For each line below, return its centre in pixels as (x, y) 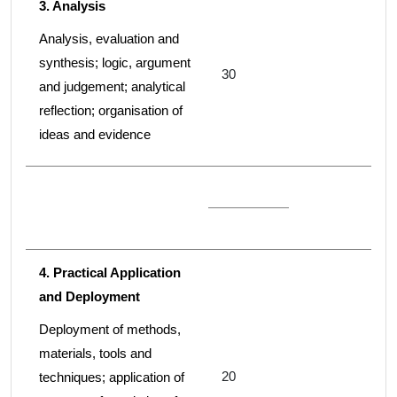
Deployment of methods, (110, 330)
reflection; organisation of (111, 111)
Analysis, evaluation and (109, 39)
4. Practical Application (110, 273)
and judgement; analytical (112, 87)
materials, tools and (95, 354)
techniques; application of (112, 378)
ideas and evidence (95, 135)
